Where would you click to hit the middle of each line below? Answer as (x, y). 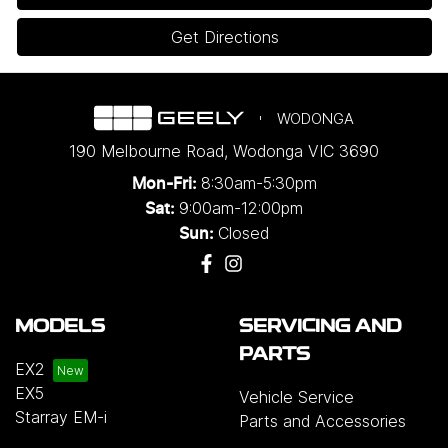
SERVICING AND (320, 327)
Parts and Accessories (322, 420)
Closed (243, 232)
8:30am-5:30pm (258, 182)
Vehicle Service (296, 396)
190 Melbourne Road (146, 150)
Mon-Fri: (166, 183)
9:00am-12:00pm (241, 207)
